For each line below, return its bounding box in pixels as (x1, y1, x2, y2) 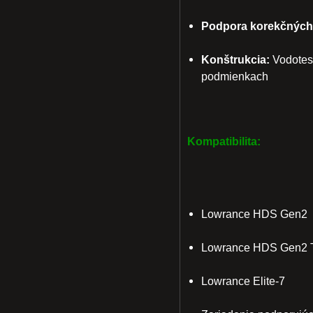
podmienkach (201, 70, 268, 82)
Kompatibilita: (187, 135, 261, 147)
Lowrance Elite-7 (201, 275, 285, 287)
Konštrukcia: (201, 53, 270, 66)
